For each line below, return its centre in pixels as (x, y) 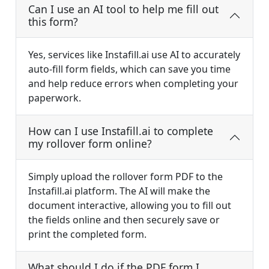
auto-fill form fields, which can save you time (129, 69)
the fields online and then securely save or (124, 220)
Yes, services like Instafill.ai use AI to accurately (134, 55)
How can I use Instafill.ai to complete (121, 131)
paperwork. (55, 98)
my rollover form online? (90, 144)
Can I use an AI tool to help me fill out (123, 9)
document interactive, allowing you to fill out (130, 206)
